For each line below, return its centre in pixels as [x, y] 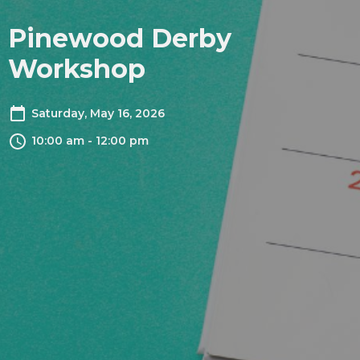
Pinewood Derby [120, 38]
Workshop [77, 68]
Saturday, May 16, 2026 [98, 114]
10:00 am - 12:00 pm [90, 141]
